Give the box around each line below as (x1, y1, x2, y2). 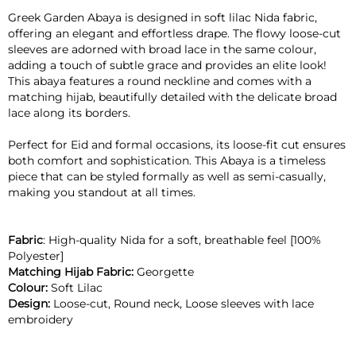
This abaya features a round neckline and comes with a (8, 74, 311, 89)
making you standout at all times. (8, 185, 195, 200)
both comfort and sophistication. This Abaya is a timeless (8, 153, 326, 168)
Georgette (137, 265, 194, 280)
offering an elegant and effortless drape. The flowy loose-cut (8, 26, 341, 41)
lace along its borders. (8, 106, 130, 121)
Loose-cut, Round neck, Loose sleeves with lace (53, 296, 314, 311)
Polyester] (8, 249, 64, 264)
